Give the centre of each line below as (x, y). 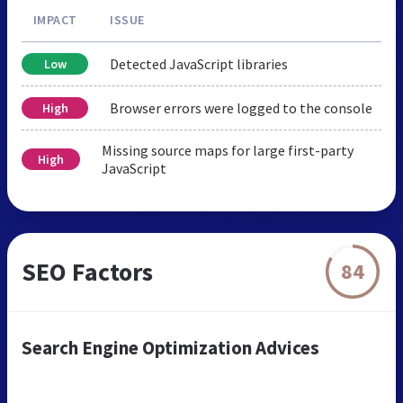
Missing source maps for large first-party (227, 150)
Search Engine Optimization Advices (170, 347)
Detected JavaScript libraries (199, 63)
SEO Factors (87, 271)
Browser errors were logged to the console (241, 107)
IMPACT (55, 19)
